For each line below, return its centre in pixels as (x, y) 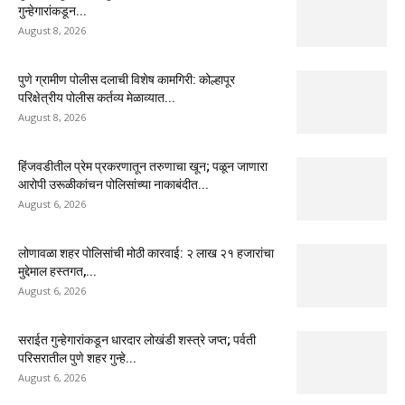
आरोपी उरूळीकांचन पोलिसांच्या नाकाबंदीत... (113, 184)
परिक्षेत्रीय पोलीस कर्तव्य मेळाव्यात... (97, 97)
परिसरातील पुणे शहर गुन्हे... (77, 358)
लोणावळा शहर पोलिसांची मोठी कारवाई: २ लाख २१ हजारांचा (146, 253)
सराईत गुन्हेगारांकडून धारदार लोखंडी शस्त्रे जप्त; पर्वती (137, 339)
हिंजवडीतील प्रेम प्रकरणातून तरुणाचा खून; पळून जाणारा (143, 166)
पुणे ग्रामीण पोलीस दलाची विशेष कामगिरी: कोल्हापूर (127, 79)
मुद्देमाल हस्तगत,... (57, 271)
